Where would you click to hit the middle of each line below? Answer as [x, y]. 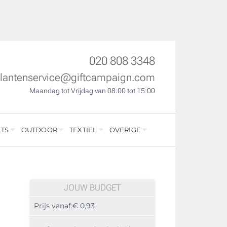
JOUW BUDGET [92, 188]
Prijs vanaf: [53, 206]
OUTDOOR [39, 130]
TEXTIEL [83, 130]
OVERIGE [125, 130]
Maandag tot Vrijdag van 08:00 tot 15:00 [92, 91]
